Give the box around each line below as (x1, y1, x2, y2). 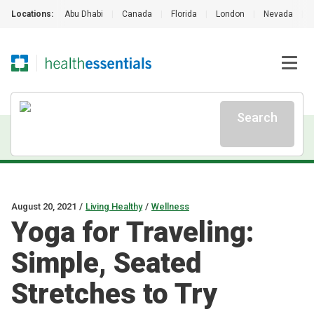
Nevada (264, 9, 293, 19)
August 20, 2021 (11, 201, 76, 212)
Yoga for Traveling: (11, 216, 254, 249)
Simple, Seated (11, 247, 201, 280)
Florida (171, 9, 197, 19)
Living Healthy (86, 201, 142, 212)
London (216, 9, 245, 19)
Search (237, 110, 278, 125)
